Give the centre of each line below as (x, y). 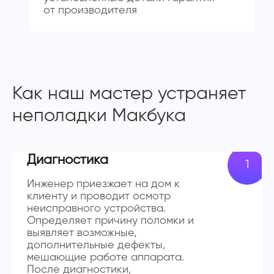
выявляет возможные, (82, 233)
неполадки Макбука (99, 116)
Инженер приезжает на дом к (103, 184)
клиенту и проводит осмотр (99, 196)
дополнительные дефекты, (96, 245)
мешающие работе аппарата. (106, 257)
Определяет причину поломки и (110, 220)
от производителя (90, 10)
